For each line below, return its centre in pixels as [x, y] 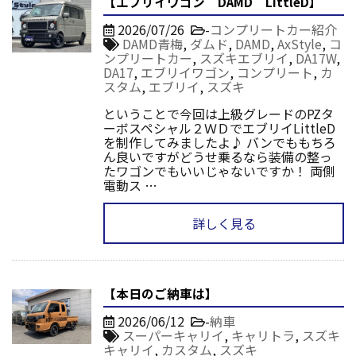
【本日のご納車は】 [161, 293]
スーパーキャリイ [173, 335]
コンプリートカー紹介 [273, 29]
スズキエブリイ [244, 58]
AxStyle [300, 43]
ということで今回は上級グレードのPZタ [219, 113]
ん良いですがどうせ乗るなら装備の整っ [218, 156]
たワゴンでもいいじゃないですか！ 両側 [219, 170]
